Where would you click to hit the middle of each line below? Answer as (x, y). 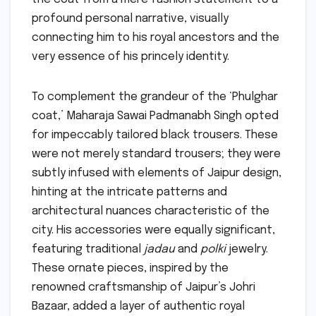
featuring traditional (88, 249)
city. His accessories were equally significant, (153, 230)
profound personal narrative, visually (130, 18)
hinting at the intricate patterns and (129, 192)
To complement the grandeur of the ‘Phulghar (155, 97)
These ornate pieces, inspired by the (130, 268)
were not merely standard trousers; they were (156, 154)
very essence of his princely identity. (130, 56)
